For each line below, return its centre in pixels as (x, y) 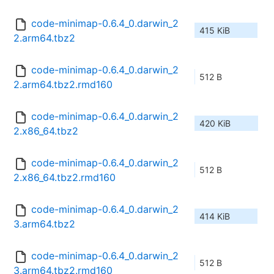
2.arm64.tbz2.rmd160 (63, 85)
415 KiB (215, 31)
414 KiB (215, 217)
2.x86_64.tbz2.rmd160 (65, 178)
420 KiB (215, 124)
